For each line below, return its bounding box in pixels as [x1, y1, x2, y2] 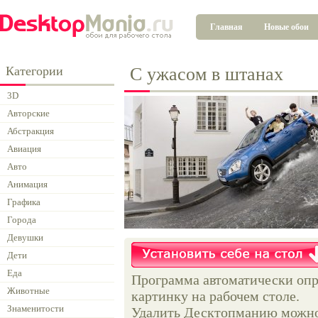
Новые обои [264, 22, 309, 32]
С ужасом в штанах [130, 64, 283, 84]
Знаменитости [7, 303, 64, 314]
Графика [7, 197, 40, 207]
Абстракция [7, 126, 54, 136]
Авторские [7, 108, 50, 119]
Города [7, 214, 36, 225]
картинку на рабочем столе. [131, 288, 300, 304]
